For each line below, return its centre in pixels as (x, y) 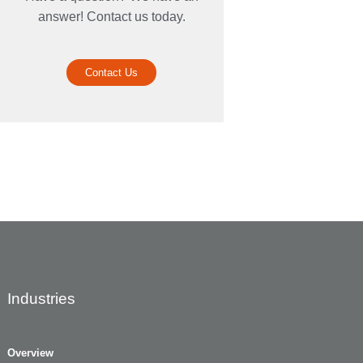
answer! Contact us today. (111, 17)
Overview (30, 353)
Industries (41, 299)
